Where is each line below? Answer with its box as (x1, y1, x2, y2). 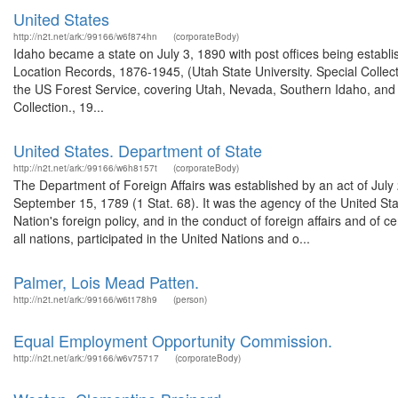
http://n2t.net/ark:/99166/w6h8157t (13, 162, 157, 174)
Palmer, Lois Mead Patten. (13, 270, 199, 293)
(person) (173, 293, 207, 306)
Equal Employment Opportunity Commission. (13, 329, 332, 352)
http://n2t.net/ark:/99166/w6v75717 (13, 352, 159, 364)
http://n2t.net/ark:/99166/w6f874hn (13, 30, 157, 43)
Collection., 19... (13, 98, 104, 115)
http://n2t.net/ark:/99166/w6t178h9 (13, 293, 157, 306)
